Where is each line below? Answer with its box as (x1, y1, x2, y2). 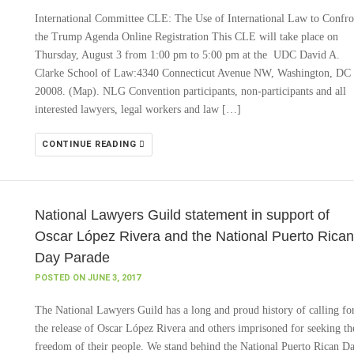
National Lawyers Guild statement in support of (35, 207, 330, 223)
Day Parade (35, 250, 110, 265)
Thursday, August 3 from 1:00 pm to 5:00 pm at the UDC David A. (35, 49, 340, 61)
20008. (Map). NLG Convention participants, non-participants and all (35, 85, 346, 97)
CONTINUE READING (42, 139, 140, 149)
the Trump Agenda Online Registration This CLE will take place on (35, 31, 338, 43)
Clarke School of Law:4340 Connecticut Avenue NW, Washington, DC (35, 67, 351, 79)
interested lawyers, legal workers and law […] (35, 104, 241, 115)
